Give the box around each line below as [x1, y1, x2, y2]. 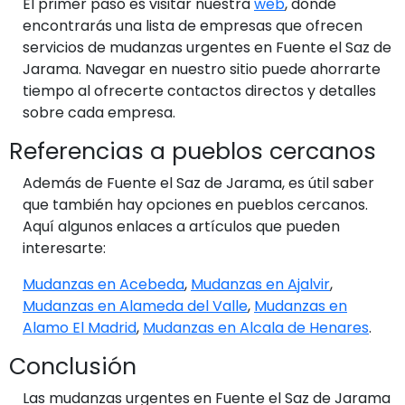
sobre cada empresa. [23, 101, 175, 123]
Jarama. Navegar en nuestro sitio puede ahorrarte [23, 58, 381, 80]
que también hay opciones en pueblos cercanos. [23, 193, 368, 215]
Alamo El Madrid [23, 316, 137, 338]
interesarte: [23, 237, 106, 259]
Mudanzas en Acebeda [23, 273, 184, 295]
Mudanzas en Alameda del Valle [23, 295, 248, 316]
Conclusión [9, 350, 137, 382]
